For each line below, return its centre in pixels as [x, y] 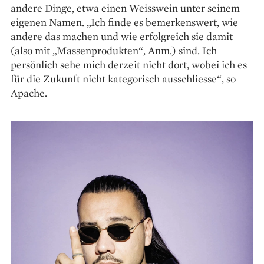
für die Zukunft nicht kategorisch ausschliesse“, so [123, 78]
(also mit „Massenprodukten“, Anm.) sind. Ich [114, 50]
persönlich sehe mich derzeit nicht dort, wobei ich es [129, 64]
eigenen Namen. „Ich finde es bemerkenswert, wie [124, 22]
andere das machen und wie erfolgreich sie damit [122, 36]
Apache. [29, 93]
